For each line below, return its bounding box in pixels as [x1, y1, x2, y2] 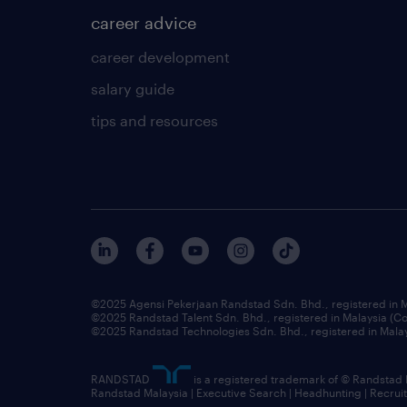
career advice [91, 12, 196, 33]
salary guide [91, 79, 174, 97]
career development [91, 47, 230, 65]
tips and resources [91, 111, 218, 129]
